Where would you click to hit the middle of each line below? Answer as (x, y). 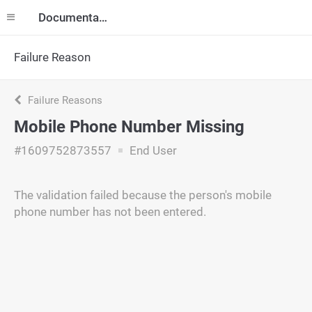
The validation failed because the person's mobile (143, 195)
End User (152, 150)
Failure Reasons (64, 100)
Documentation (103, 17)
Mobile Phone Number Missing (129, 127)
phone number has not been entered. (110, 212)
